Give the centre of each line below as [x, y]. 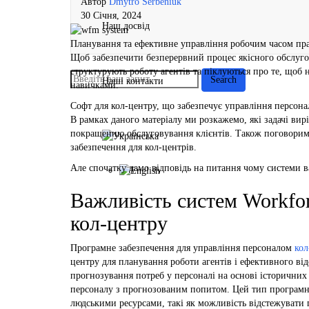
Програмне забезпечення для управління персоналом [182, 248]
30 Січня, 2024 [111, 16]
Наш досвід [126, 26]
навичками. [94, 85]
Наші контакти [133, 81]
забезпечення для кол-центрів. [133, 147]
